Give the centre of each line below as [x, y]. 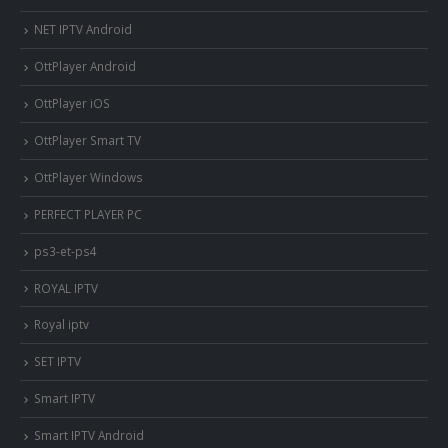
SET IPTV [57, 361]
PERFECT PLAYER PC [88, 213]
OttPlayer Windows [88, 176]
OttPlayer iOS [72, 103]
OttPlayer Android [85, 66]
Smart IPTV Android [89, 435]
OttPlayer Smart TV [87, 140]
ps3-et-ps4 [65, 250]
